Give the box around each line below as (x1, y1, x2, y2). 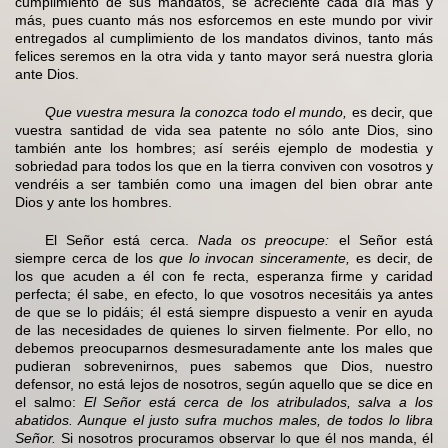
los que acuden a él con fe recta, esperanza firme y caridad (15, 268, 433, 285)
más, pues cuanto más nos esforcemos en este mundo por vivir (15, 12, 433, 29)
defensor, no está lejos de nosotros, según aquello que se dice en (15, 376, 433, 393)
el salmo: (15, 394, 84, 411)
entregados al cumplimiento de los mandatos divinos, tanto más (15, 30, 433, 47)
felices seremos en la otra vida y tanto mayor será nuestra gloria (15, 48, 433, 65)
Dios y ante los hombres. (15, 194, 172, 211)
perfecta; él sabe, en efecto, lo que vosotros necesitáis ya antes (15, 286, 433, 303)
